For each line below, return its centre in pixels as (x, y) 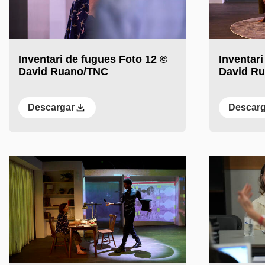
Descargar (51, 108)
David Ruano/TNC (63, 72)
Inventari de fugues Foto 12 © (93, 59)
